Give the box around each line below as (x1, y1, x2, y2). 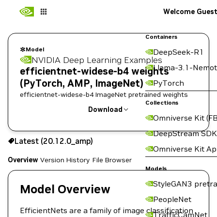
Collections (145, 99, 178, 106)
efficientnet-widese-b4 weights (20, 65, 169, 77)
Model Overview (20, 182, 110, 197)
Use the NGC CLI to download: (28, 128, 124, 137)
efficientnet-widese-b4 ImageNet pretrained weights (20, 90, 188, 99)
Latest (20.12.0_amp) (15, 136, 93, 146)
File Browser (92, 155, 132, 164)
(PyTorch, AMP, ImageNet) (20, 77, 143, 90)
